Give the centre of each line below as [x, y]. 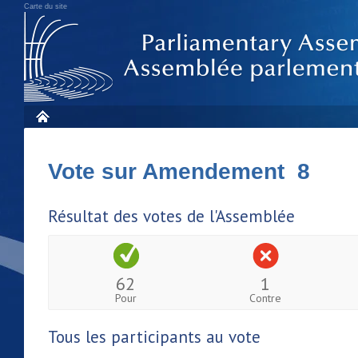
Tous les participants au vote [154, 336]
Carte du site [46, 6]
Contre [266, 298]
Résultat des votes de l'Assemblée [171, 216]
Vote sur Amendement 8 [179, 171]
